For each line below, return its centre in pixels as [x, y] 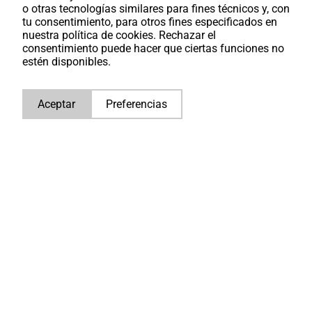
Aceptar [56, 104]
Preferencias [136, 104]
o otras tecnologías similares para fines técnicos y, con [156, 9]
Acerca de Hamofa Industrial [140, 175]
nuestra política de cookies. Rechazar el [119, 35]
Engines [70, 192]
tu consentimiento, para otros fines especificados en [150, 22]
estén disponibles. [67, 62]
